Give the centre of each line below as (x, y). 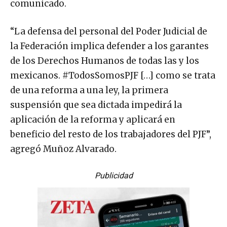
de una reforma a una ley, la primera (89, 90)
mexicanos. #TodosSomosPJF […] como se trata (113, 75)
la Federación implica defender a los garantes (109, 46)
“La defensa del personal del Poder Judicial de (109, 31)
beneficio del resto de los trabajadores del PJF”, (111, 134)
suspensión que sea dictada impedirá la (96, 105)
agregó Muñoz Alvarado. (63, 149)
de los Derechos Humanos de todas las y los (105, 61)
